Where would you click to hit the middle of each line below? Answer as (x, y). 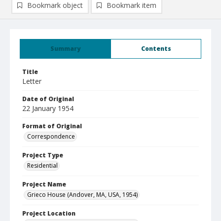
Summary (65, 49)
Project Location (49, 213)
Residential (42, 166)
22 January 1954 (48, 108)
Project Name (44, 184)
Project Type (43, 155)
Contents (156, 49)
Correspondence (51, 136)
